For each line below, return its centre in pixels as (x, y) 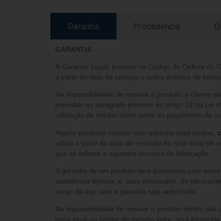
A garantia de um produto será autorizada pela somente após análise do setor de (129, 171)
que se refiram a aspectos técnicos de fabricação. (133, 153)
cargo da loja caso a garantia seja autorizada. (127, 192)
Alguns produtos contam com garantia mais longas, (136, 132)
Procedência (157, 26)
